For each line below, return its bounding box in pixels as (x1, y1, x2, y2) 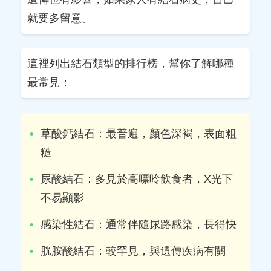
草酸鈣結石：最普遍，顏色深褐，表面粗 (41, 128, 237, 140)
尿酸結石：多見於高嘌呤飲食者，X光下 (41, 173, 233, 186)
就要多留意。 (27, 12, 93, 25)
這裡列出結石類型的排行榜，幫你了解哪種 (27, 57, 234, 70)
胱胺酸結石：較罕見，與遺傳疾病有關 (41, 244, 226, 257)
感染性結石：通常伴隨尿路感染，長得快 (41, 218, 237, 230)
